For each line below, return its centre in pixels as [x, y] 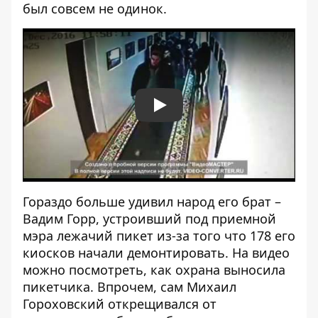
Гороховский [64, 304]
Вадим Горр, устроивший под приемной [149, 219]
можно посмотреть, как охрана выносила [154, 270]
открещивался [152, 304]
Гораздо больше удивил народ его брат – [152, 202]
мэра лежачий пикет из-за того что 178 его [159, 236]
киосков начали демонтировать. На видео [156, 253]
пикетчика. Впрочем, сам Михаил [130, 287]
